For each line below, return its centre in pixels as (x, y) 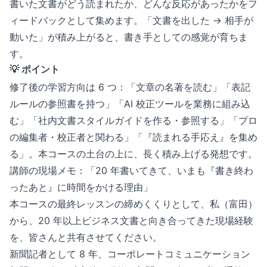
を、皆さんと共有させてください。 (86, 237)
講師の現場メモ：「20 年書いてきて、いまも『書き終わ (131, 170)
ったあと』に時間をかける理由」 (81, 187)
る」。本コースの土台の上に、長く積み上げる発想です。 (133, 154)
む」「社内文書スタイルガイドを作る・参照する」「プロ (133, 120)
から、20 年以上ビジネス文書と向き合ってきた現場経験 (131, 221)
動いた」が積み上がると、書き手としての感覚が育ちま (129, 37)
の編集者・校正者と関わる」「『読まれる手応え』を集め (133, 137)
